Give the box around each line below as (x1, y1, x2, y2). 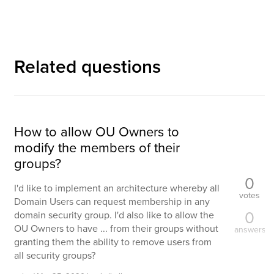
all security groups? (14, 248, 95, 262)
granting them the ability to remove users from (14, 235, 212, 248)
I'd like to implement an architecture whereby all (14, 181, 220, 194)
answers (234, 223, 267, 235)
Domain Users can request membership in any (14, 194, 210, 208)
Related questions (14, 53, 161, 80)
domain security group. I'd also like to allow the (14, 208, 214, 221)
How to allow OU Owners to (14, 122, 179, 141)
